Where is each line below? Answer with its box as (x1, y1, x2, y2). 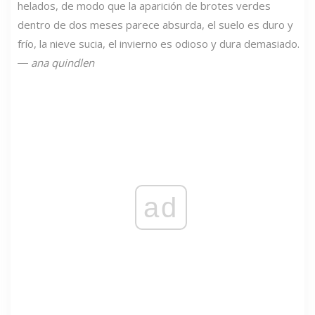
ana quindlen (31, 55, 94, 70)
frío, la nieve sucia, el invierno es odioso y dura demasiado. (18, 36, 300, 51)
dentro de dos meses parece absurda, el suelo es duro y (18, 17, 293, 32)
